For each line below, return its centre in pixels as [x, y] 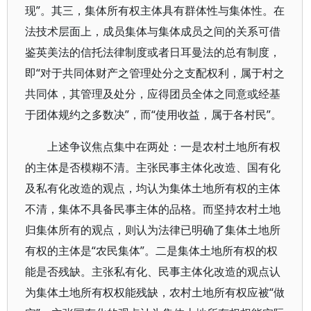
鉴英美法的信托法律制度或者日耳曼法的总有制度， [153, 52]
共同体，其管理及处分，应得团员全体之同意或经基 [153, 94]
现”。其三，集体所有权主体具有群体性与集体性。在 [155, 10]
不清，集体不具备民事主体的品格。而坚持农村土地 [153, 209]
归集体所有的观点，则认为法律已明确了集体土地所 [153, 230]
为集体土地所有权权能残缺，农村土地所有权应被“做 [155, 292]
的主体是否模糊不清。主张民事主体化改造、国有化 [153, 167]
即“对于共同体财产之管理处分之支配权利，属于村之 [155, 73]
